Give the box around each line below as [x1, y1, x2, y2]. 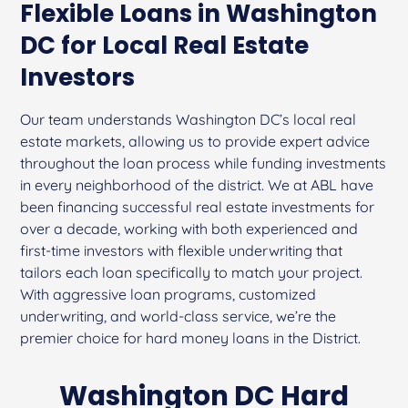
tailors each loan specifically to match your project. [20, 262, 363, 281]
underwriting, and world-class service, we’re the [20, 306, 337, 325]
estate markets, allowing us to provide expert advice [20, 131, 371, 150]
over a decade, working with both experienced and [20, 219, 359, 238]
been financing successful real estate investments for [20, 197, 375, 216]
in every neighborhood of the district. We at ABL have [20, 175, 374, 194]
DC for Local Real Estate [20, 28, 310, 62]
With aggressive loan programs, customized [20, 284, 317, 303]
